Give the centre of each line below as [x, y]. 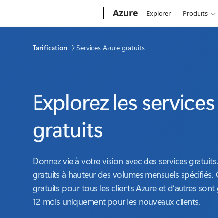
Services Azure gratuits [111, 47]
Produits [196, 13]
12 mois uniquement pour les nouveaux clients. [116, 201]
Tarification [50, 47]
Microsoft [52, 11]
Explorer [159, 13]
